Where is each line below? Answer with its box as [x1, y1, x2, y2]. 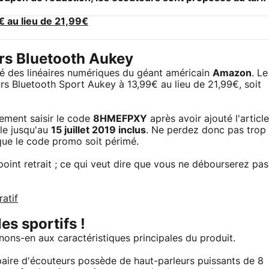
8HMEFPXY [93, 114, 147, 124]
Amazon [213, 68, 252, 79]
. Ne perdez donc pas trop [146, 125, 266, 136]
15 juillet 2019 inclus [51, 125, 146, 136]
